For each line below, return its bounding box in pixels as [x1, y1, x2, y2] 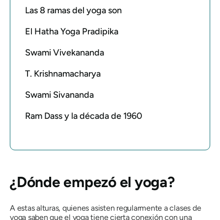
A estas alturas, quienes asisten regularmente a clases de [10, 203, 201, 213]
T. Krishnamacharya [25, 68, 101, 79]
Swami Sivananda [25, 89, 94, 100]
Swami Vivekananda [25, 47, 104, 58]
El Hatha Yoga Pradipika [25, 26, 118, 37]
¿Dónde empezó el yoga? [10, 173, 175, 191]
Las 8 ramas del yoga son [25, 5, 122, 16]
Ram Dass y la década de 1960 [25, 110, 142, 121]
